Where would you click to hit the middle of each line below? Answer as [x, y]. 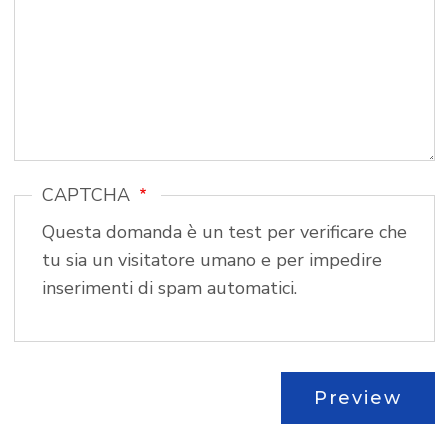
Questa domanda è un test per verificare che [224, 232]
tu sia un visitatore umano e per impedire [211, 260]
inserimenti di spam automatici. [217, 288]
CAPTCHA [88, 195]
